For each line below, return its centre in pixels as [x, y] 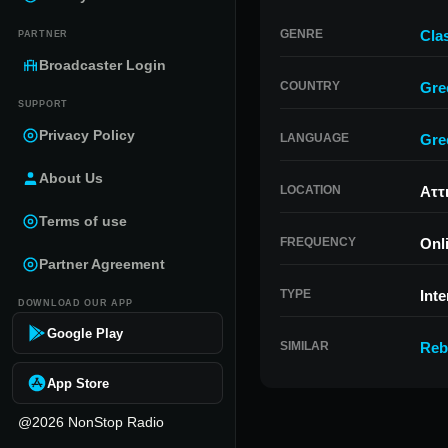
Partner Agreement [102, 264]
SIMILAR [304, 346]
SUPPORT [43, 104]
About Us [71, 178]
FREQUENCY [318, 242]
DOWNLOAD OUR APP [75, 303]
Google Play [85, 333]
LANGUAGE [314, 138]
